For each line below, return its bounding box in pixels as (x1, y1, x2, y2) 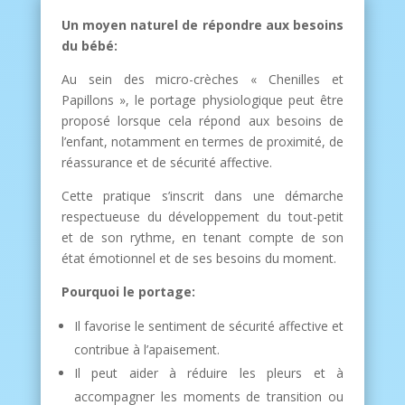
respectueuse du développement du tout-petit (61, 208, 344, 226)
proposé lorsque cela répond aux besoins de (61, 112, 344, 130)
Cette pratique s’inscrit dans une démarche (61, 187, 344, 205)
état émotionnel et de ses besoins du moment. (61, 250, 336, 268)
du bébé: (61, 37, 118, 55)
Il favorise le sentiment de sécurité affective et (73, 317, 344, 335)
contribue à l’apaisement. (73, 341, 220, 359)
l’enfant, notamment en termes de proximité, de (61, 133, 344, 151)
